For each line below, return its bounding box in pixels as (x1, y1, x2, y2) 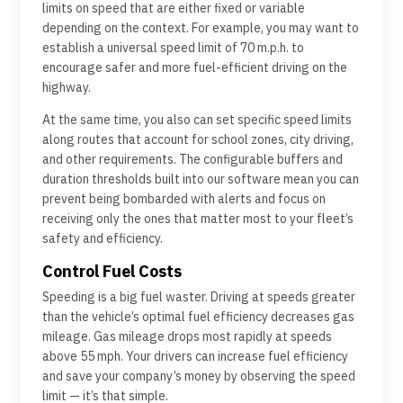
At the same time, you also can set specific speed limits (42, 111, 352, 128)
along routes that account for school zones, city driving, (42, 130, 354, 148)
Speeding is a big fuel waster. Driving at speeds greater (42, 288, 355, 305)
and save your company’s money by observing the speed (42, 367, 355, 384)
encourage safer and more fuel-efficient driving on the (42, 58, 347, 76)
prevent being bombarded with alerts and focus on (42, 190, 326, 207)
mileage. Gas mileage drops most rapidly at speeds (42, 327, 332, 345)
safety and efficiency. (42, 229, 163, 246)
